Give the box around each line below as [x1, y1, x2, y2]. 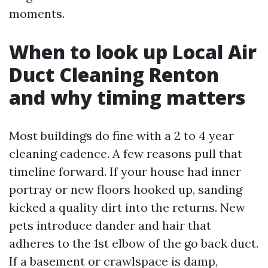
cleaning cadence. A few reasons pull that [9, 146, 242, 161]
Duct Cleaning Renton [9, 62, 219, 87]
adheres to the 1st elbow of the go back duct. [9, 236, 258, 251]
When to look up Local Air [9, 39, 257, 65]
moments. [9, 6, 65, 21]
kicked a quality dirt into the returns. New [9, 200, 245, 215]
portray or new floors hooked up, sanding [9, 182, 242, 197]
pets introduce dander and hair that [9, 218, 211, 233]
